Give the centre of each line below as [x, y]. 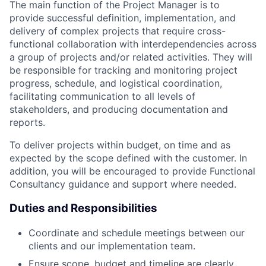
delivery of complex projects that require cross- [118, 31]
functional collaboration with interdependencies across [133, 44]
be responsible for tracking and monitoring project [123, 70]
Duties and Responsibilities [83, 208]
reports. [27, 123]
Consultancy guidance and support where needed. [123, 184]
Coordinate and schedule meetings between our [137, 232]
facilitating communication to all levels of [102, 96]
